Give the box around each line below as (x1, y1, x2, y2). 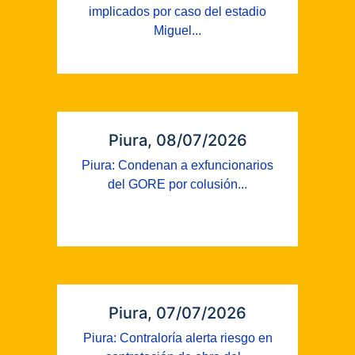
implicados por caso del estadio (89, 5, 266, 18)
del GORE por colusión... (108, 177, 247, 191)
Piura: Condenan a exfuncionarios (82, 158, 273, 172)
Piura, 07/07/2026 (109, 303, 246, 323)
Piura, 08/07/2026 (108, 131, 247, 150)
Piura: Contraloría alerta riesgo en (82, 331, 273, 345)
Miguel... (154, 24, 201, 37)
